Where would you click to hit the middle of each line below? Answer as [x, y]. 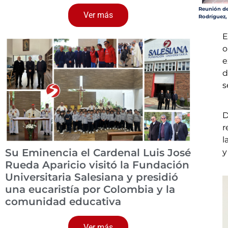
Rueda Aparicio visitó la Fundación [97, 165]
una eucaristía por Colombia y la [90, 189]
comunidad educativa [63, 201]
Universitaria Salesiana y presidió [92, 177]
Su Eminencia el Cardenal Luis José [98, 152]
